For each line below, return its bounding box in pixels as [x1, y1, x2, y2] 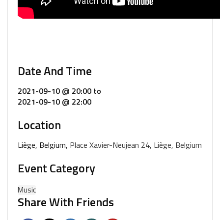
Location [18, 115, 61, 134]
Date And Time [18, 61, 92, 80]
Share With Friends [18, 192, 114, 211]
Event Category [18, 159, 95, 177]
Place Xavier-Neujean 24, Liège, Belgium [70, 138, 202, 151]
